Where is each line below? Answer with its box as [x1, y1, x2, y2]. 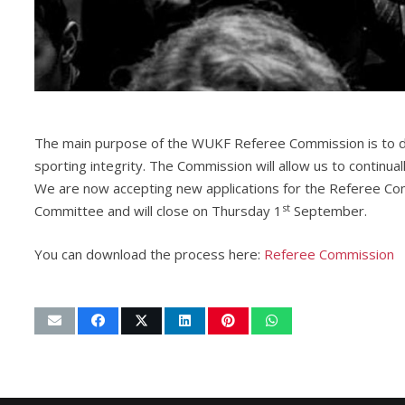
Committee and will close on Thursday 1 [33, 202, 282, 221]
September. [289, 202, 367, 221]
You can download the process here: [33, 244, 264, 263]
